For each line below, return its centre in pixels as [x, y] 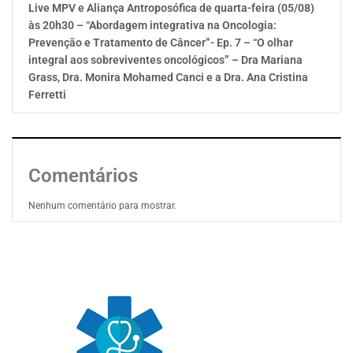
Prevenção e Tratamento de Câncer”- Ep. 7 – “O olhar [161, 43]
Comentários [83, 176]
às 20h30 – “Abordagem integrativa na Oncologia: [152, 25]
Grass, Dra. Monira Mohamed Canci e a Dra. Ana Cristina [168, 77]
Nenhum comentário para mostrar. [102, 206]
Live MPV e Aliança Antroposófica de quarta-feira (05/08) [171, 8]
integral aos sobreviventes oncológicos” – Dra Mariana [165, 60]
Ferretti [47, 95]
